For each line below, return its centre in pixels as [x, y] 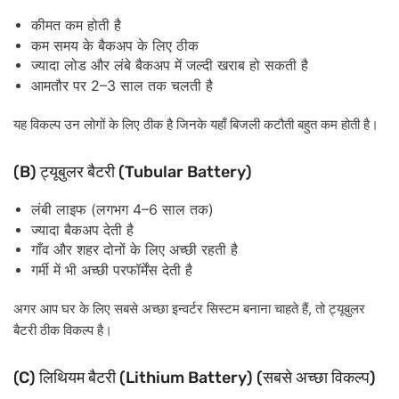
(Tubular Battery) [183, 172]
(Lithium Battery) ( [189, 378]
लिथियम [62, 378]
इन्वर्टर [187, 309]
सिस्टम [223, 309]
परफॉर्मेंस [135, 270]
